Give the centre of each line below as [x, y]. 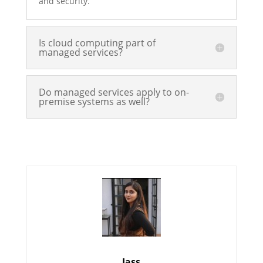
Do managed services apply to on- [114, 92]
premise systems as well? [94, 102]
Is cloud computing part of [97, 43]
